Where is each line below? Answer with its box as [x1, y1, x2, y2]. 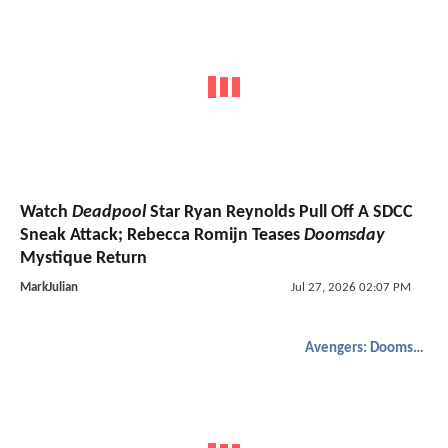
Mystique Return [20, 248, 147, 268]
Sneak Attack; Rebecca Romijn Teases [20, 225, 304, 245]
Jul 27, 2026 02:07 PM [290, 280, 411, 294]
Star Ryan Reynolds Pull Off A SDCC [146, 202, 413, 222]
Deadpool [72, 202, 146, 222]
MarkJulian [20, 280, 78, 294]
